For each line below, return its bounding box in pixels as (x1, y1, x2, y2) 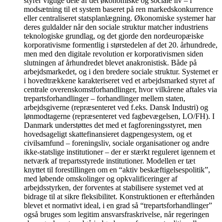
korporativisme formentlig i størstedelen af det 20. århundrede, (24, 40, 218, 49)
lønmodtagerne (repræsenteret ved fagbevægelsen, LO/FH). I (24, 111, 215, 120)
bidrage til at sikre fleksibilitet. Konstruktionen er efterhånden (24, 192, 215, 201)
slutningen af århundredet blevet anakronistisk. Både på (24, 58, 197, 67)
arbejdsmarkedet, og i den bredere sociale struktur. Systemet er (24, 67, 218, 76)
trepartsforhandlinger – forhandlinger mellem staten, (24, 94, 185, 103)
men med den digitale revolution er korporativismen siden (24, 49, 203, 58)
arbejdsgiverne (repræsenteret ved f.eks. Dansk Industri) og (24, 103, 208, 111)
